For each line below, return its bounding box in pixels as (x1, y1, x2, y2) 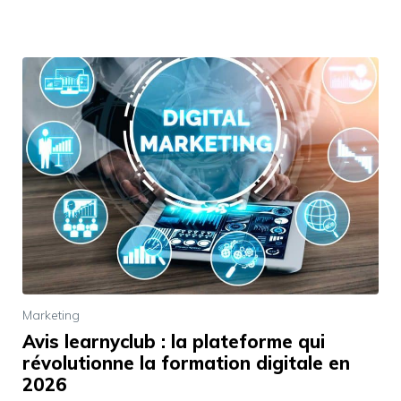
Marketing (22, 306, 80, 323)
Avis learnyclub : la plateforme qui (22, 329, 325, 353)
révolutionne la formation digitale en (22, 351, 350, 374)
